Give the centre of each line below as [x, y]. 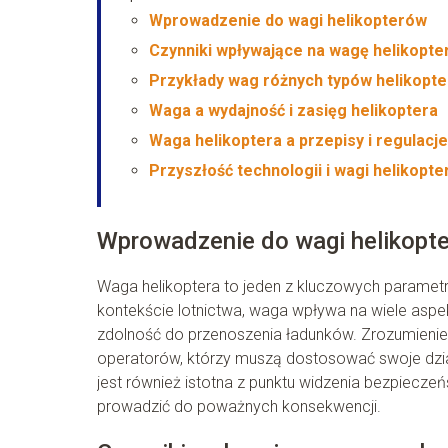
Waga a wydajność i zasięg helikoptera [293, 110]
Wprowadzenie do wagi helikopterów [288, 20]
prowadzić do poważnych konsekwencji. [239, 406]
